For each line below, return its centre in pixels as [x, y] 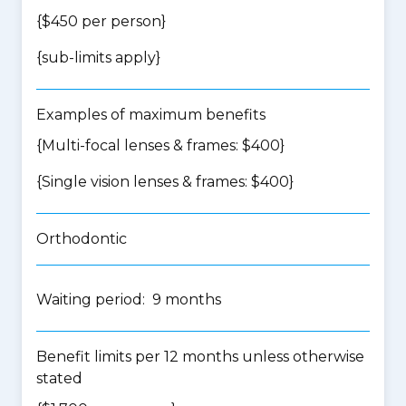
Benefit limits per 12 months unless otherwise [200, 357]
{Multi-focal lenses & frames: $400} [160, 145]
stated [59, 378]
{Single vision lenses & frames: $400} [165, 182]
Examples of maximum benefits [151, 115]
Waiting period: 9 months [129, 300]
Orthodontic [82, 239]
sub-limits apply [99, 58]
